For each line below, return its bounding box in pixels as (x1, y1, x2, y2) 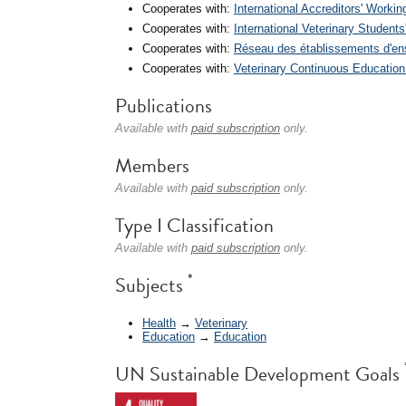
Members (115, 150, 189, 180)
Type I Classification (115, 210, 274, 240)
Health (142, 315, 176, 330)
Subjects (115, 270, 188, 300)
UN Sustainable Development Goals (115, 358, 404, 389)
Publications (115, 91, 212, 121)
